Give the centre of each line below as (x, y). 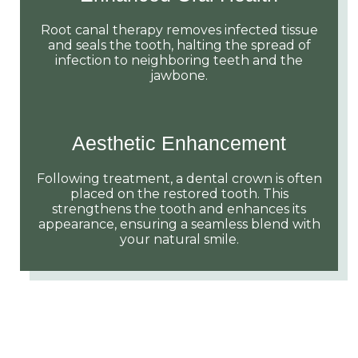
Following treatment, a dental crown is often (179, 178)
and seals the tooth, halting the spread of (179, 45)
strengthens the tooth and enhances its (179, 209)
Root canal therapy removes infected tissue (179, 30)
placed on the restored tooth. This (179, 193)
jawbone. (179, 75)
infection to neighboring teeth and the (179, 60)
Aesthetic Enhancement (179, 143)
